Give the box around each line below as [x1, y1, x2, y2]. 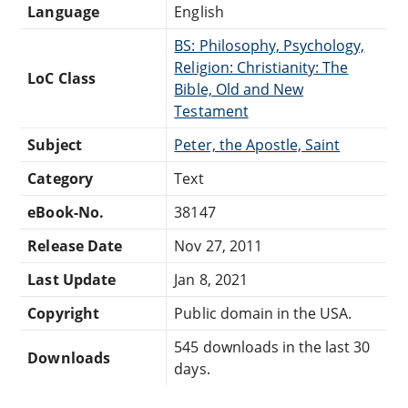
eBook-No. [27, 201, 104, 222]
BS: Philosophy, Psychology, [174, 35, 365, 56]
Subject [27, 134, 82, 155]
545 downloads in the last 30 [174, 336, 371, 357]
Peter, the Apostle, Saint [174, 134, 341, 155]
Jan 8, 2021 [174, 269, 248, 290]
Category [27, 168, 93, 189]
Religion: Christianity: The [174, 56, 349, 77]
